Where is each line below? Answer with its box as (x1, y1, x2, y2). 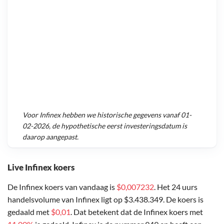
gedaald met (7, 206, 51, 216)
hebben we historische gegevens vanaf (60, 110, 181, 119)
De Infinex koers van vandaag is (7, 181, 116, 191)
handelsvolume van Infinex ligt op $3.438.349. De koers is (7, 194, 203, 204)
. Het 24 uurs (154, 181, 197, 191)
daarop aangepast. (22, 132, 78, 141)
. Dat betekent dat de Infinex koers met (70, 206, 203, 216)
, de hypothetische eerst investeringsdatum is (49, 121, 187, 130)
